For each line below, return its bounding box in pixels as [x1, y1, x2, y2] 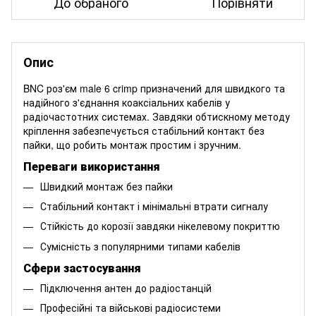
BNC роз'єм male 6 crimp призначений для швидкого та [23, 80, 285, 95]
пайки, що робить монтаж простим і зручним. [23, 137, 241, 152]
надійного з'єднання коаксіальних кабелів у [23, 95, 230, 109]
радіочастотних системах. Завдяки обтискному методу [23, 109, 290, 123]
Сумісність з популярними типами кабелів [40, 238, 241, 253]
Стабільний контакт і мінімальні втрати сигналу [40, 198, 268, 213]
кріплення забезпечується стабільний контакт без [23, 123, 265, 138]
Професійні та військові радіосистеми [40, 300, 221, 315]
